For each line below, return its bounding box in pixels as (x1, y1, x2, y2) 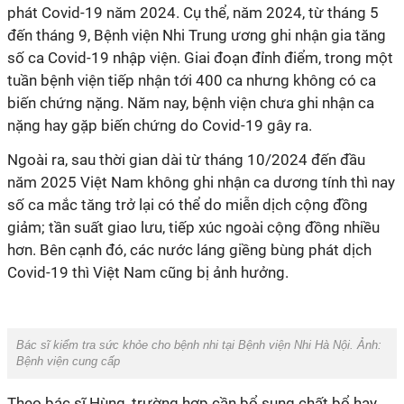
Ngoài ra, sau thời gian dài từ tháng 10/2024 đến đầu (7, 151, 365, 169)
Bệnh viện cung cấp (16, 354, 120, 368)
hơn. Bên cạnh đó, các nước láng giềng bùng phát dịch (7, 241, 372, 259)
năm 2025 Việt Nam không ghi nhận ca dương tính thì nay (7, 173, 395, 191)
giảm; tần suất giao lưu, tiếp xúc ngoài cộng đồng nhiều (7, 218, 380, 236)
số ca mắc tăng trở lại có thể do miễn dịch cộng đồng (7, 196, 368, 214)
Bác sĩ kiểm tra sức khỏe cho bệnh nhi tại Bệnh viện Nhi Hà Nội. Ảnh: (16, 338, 381, 352)
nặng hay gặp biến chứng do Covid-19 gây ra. (7, 116, 312, 134)
